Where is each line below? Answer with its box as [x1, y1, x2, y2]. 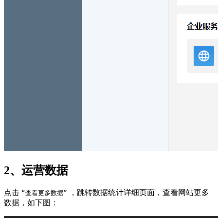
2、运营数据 [4, 164, 68, 177]
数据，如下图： [4, 199, 58, 207]
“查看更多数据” [21, 189, 67, 197]
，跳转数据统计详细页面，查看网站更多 [67, 188, 209, 197]
